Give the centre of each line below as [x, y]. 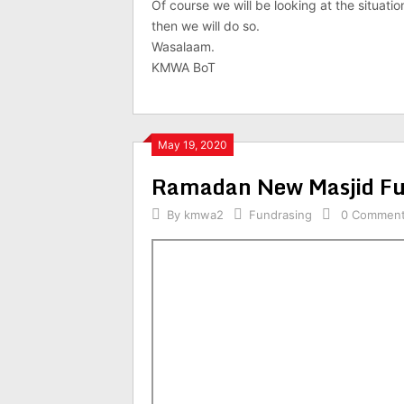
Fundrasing [280, 215]
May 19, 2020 [193, 145]
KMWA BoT [184, 67]
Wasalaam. [183, 46]
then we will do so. [206, 26]
